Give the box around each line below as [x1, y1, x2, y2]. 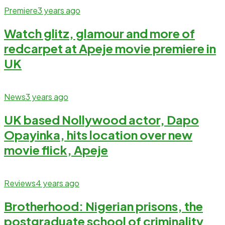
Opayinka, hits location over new [4, 127, 192, 142]
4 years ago [36, 177, 79, 188]
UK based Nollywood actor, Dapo [4, 111, 199, 127]
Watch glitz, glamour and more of [4, 25, 195, 41]
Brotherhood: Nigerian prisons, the [4, 198, 203, 213]
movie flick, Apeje [4, 142, 108, 157]
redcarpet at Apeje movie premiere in [4, 40, 216, 56]
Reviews [4, 177, 36, 188]
